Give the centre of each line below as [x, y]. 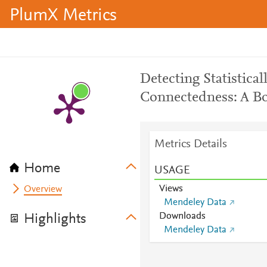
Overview [43, 190]
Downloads [182, 216]
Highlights [55, 219]
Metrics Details [190, 144]
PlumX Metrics [63, 16]
